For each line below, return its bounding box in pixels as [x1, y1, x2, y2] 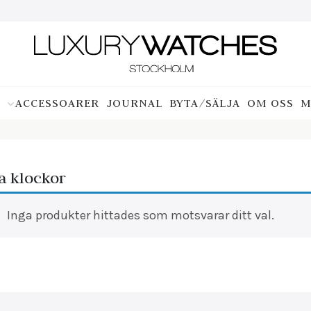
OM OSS [246, 95, 294, 110]
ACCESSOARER [15, 95, 99, 110]
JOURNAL [106, 95, 162, 110]
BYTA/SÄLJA [169, 95, 240, 110]
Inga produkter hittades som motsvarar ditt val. [6, 207, 274, 223]
